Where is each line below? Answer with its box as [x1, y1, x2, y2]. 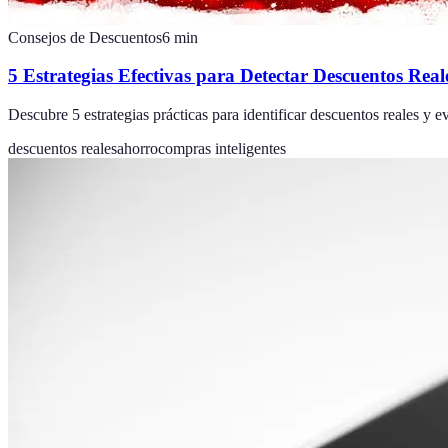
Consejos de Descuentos [8, 28, 162, 46]
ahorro [117, 140, 158, 158]
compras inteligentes [158, 140, 286, 158]
